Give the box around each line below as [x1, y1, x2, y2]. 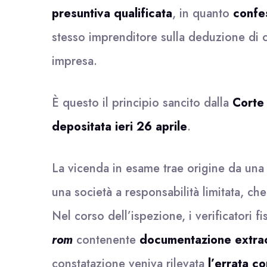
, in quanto [172, 5, 233, 22]
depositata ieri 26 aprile [52, 118, 187, 135]
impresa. [52, 52, 97, 70]
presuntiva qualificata [52, 5, 172, 22]
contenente [73, 231, 139, 249]
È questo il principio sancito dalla [52, 94, 232, 111]
